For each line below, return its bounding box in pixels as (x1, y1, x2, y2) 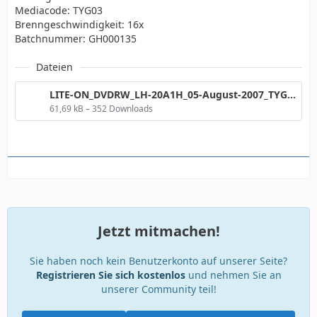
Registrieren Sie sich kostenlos (35, 268, 185, 282)
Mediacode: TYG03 (15, 4, 103, 18)
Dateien (36, 60, 73, 74)
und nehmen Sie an (185, 268, 282, 282)
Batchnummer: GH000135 (15, 32, 137, 46)
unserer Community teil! (100, 282, 217, 296)
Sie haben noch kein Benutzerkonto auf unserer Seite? (30, 254, 287, 268)
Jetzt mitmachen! (97, 221, 220, 241)
